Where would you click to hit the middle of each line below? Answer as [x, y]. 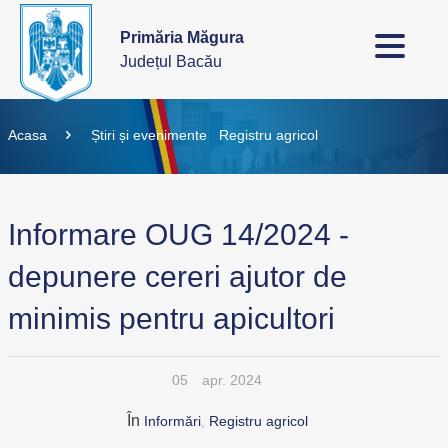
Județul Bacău [171, 61]
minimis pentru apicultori [171, 318]
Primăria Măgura [182, 37]
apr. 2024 [232, 380]
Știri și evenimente [148, 135]
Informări [172, 421]
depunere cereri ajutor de [177, 276]
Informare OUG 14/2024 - [178, 234]
